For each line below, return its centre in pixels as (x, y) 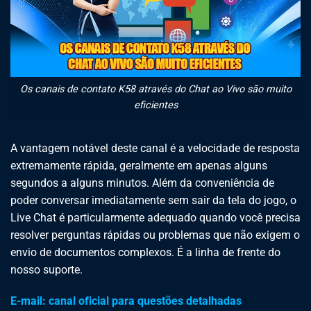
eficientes (155, 105)
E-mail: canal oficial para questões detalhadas (126, 301)
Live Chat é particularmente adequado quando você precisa (155, 217)
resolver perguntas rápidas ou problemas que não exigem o (155, 235)
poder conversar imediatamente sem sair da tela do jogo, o (153, 200)
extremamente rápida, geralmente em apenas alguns (139, 165)
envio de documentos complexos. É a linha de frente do (145, 252)
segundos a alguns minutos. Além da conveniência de (142, 183)
